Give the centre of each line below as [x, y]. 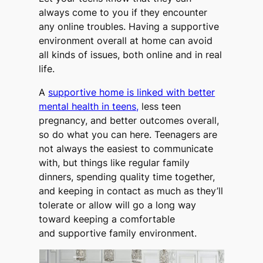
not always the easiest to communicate [126, 149]
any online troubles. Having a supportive [129, 27]
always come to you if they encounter [123, 13]
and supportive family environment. [118, 233]
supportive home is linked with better [132, 92]
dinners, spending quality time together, [127, 177]
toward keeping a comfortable [107, 219]
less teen [160, 107]
